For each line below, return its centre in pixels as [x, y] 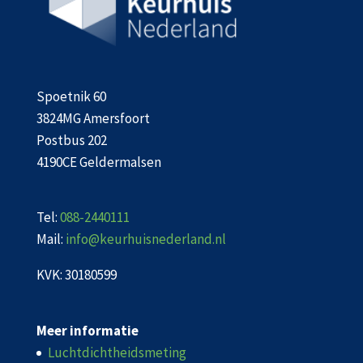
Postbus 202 [71, 141]
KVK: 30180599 [76, 275]
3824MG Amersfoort [93, 119]
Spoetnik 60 [71, 97]
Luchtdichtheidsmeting [117, 352]
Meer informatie [87, 330]
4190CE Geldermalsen [98, 162]
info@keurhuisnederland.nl [145, 239]
